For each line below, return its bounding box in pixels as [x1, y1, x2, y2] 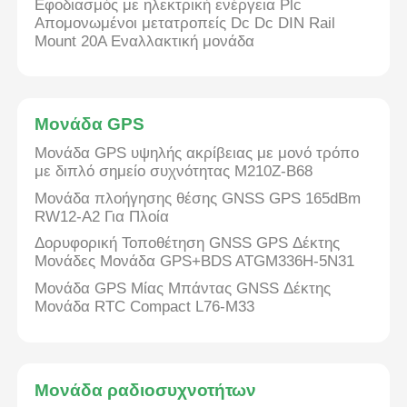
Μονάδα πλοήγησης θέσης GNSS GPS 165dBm [35, 189, 362, 207]
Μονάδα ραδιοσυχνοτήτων [35, 380, 257, 400]
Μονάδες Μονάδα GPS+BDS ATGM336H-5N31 [35, 253, 355, 271]
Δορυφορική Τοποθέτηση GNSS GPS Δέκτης [35, 234, 341, 253]
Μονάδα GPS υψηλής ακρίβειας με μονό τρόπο [35, 144, 360, 163]
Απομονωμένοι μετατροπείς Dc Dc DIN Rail [35, 14, 336, 32]
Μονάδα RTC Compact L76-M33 [35, 297, 255, 315]
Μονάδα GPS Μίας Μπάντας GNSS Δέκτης [35, 279, 332, 297]
